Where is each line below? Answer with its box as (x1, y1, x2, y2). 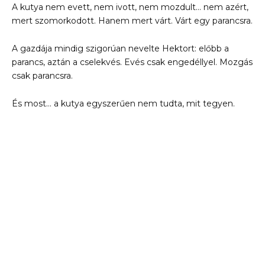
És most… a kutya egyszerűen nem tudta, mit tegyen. (12, 98, 235, 109)
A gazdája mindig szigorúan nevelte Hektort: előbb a (12, 43, 229, 54)
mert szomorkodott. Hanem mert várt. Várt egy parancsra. (12, 15, 253, 27)
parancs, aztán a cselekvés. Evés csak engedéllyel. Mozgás (12, 57, 253, 68)
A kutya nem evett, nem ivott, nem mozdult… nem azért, (12, 2, 248, 13)
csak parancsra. (12, 70, 73, 82)
